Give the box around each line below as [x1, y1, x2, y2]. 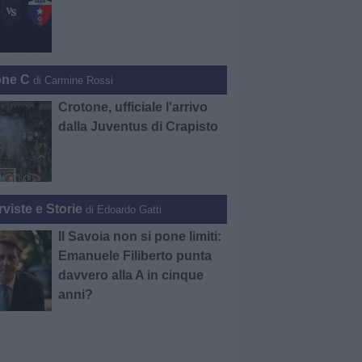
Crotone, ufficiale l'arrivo [58, 100, 208, 114]
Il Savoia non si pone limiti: [58, 229, 222, 243]
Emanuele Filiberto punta [58, 249, 213, 263]
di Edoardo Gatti [86, 204, 162, 216]
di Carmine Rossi [33, 74, 114, 86]
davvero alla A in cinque [58, 268, 204, 282]
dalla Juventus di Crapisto [58, 120, 219, 133]
